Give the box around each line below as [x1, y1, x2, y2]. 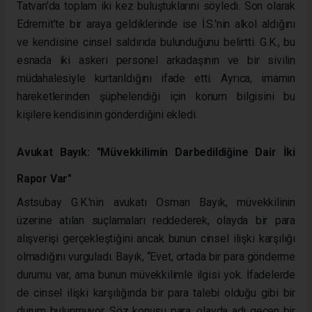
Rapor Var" [17, 171, 72, 185]
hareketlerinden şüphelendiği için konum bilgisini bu [17, 89, 295, 103]
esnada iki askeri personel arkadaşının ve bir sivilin [17, 53, 295, 67]
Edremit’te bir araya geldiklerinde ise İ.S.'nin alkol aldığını [17, 17, 295, 31]
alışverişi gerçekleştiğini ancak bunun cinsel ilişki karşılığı [17, 231, 295, 245]
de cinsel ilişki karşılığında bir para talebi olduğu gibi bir [17, 286, 295, 299]
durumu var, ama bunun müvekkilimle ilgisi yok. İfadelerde [17, 267, 295, 281]
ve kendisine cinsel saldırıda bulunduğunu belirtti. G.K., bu [17, 35, 295, 49]
